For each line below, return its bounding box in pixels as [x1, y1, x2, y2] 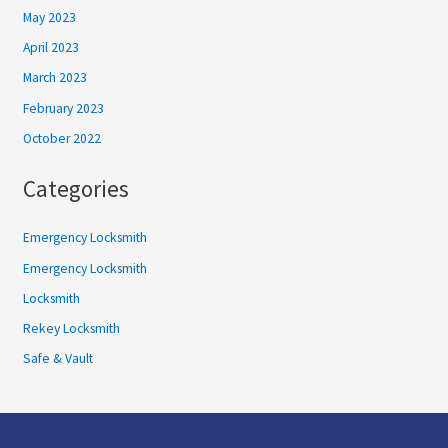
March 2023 [22, 69, 87, 87]
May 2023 [22, 8, 76, 26]
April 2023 [22, 39, 79, 57]
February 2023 [22, 99, 104, 117]
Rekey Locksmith [22, 320, 120, 338]
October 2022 [22, 129, 101, 147]
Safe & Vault [22, 350, 93, 368]
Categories [22, 174, 129, 204]
